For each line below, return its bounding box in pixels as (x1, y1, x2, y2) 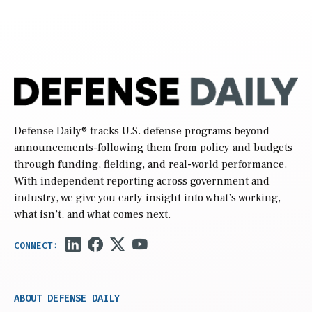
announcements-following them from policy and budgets (14, 141, 292, 155)
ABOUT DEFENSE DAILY (14, 292, 120, 306)
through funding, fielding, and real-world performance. (14, 157, 287, 172)
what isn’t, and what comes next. (14, 208, 171, 222)
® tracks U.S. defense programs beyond (81, 124, 270, 139)
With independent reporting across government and (14, 174, 270, 189)
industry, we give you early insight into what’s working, (14, 191, 281, 205)
